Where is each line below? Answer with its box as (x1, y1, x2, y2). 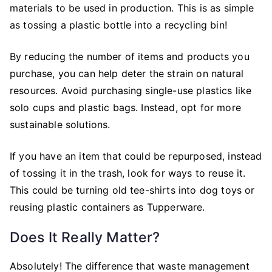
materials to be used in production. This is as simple (10, 1, 254, 14)
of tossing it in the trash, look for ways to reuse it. (10, 166, 246, 179)
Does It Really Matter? (10, 228, 160, 246)
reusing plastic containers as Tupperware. (10, 200, 205, 213)
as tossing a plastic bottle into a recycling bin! (10, 18, 227, 31)
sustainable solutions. (10, 118, 110, 131)
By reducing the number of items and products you (10, 50, 250, 63)
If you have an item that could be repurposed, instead (10, 149, 262, 162)
